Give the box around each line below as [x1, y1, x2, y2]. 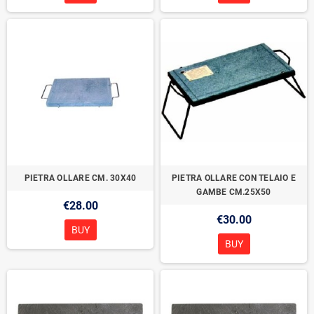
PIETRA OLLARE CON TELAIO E [171, 173, 296, 183]
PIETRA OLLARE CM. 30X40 [24, 173, 137, 183]
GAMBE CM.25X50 [196, 187, 271, 197]
